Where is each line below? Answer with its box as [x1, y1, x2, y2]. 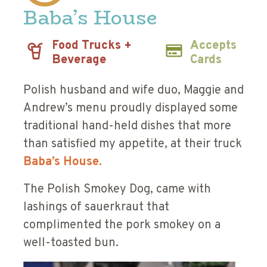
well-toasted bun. [23, 235, 119, 251]
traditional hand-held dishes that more [23, 118, 231, 134]
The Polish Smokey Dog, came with [23, 181, 211, 197]
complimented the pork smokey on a [23, 217, 221, 233]
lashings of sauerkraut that [23, 199, 169, 215]
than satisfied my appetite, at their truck [23, 136, 242, 152]
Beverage [52, 52, 106, 68]
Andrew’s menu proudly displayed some [23, 100, 238, 116]
